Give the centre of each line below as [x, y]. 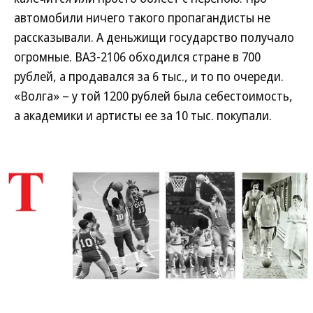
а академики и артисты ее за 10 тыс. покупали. [143, 115]
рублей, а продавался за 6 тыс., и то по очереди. [149, 76]
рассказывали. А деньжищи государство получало [154, 37]
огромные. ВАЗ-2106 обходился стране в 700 [137, 57]
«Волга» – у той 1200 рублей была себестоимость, [153, 96]
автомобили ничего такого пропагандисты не [142, 17]
